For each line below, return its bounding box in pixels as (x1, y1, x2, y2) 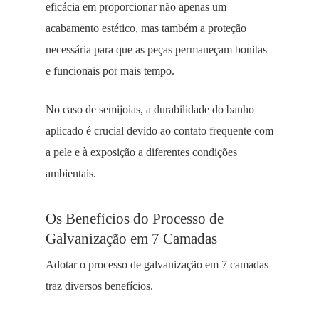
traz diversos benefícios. (46, 280, 153, 292)
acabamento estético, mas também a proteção (46, 22, 246, 34)
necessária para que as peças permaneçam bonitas (46, 43, 267, 56)
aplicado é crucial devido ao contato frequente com (46, 125, 273, 137)
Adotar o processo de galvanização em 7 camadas (46, 258, 268, 271)
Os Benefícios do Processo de (46, 210, 224, 226)
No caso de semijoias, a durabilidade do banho (46, 103, 254, 115)
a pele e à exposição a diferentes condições (46, 146, 237, 158)
